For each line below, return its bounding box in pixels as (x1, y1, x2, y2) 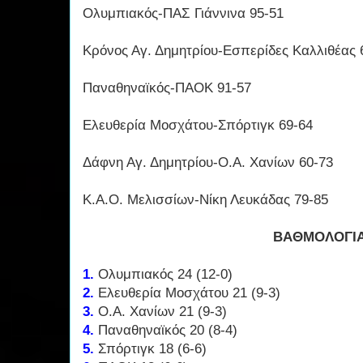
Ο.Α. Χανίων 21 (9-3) (94, 304, 227, 320)
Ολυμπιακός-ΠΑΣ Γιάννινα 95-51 (83, 6, 284, 22)
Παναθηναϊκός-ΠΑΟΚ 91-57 (83, 80, 251, 96)
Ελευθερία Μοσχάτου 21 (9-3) (94, 285, 280, 301)
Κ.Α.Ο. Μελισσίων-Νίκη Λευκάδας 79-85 (83, 192, 328, 208)
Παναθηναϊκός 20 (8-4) (94, 322, 237, 339)
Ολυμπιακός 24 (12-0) (94, 267, 233, 283)
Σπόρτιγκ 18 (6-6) (94, 341, 207, 357)
